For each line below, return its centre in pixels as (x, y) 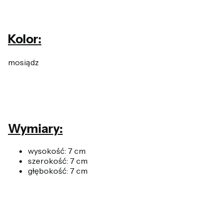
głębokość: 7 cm (58, 170)
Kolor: (25, 39)
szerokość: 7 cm (58, 161)
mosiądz (23, 62)
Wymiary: (35, 128)
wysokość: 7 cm (57, 151)
